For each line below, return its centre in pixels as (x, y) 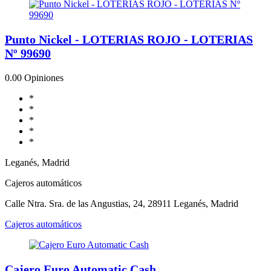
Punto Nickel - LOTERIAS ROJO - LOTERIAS (129, 39)
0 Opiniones (40, 77)
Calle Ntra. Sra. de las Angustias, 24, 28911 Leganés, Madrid (122, 203)
